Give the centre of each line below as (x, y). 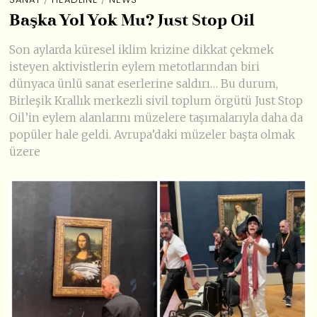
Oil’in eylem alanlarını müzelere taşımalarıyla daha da (156, 117)
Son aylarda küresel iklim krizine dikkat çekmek (142, 49)
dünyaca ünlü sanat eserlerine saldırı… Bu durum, (144, 83)
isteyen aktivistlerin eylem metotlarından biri (135, 66)
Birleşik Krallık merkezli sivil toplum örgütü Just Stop (156, 100)
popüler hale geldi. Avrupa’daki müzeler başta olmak (152, 134)
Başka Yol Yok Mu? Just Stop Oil (132, 21)
